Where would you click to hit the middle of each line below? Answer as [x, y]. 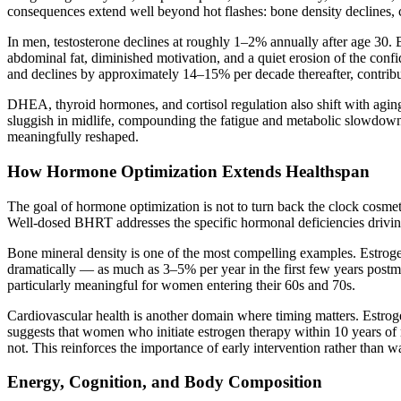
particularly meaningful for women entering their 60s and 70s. [181, 285]
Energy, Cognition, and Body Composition [165, 382]
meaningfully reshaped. [73, 137]
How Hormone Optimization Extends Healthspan [188, 171]
